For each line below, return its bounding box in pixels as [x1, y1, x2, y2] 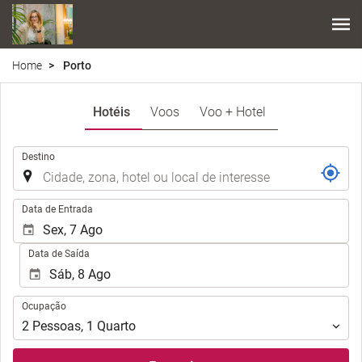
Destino [22, 150, 55, 162]
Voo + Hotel [199, 103, 266, 120]
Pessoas [32, 318, 81, 335]
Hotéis [92, 103, 130, 120]
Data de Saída [28, 247, 90, 259]
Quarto [97, 318, 136, 335]
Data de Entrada [22, 203, 93, 215]
